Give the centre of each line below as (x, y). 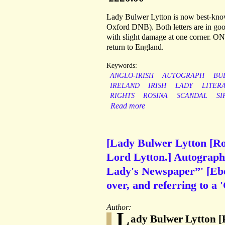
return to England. (135, 47)
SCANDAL (192, 96)
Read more (128, 106)
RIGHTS (122, 96)
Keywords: (122, 66)
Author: (120, 207)
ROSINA (156, 96)
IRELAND (125, 86)
